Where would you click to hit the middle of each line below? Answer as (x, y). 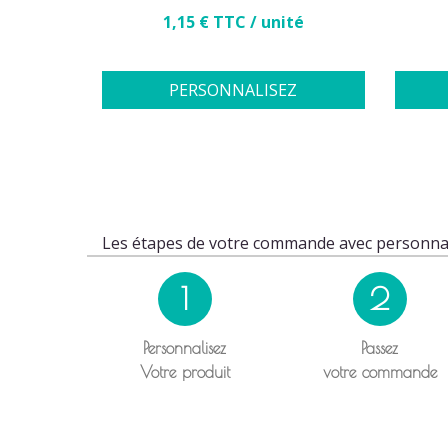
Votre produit (184, 372)
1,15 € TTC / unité (233, 22)
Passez (379, 348)
